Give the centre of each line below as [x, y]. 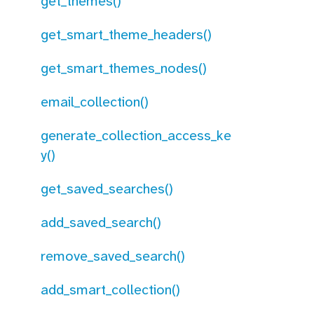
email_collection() [95, 102]
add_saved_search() [101, 222]
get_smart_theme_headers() [126, 34]
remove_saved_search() [113, 256]
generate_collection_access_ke [136, 135]
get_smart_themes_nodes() [124, 68]
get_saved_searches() [107, 189]
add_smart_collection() [110, 289]
